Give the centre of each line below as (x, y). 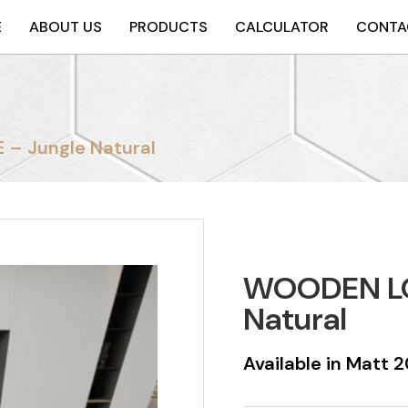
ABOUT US (66, 27)
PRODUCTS (168, 27)
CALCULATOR (282, 27)
